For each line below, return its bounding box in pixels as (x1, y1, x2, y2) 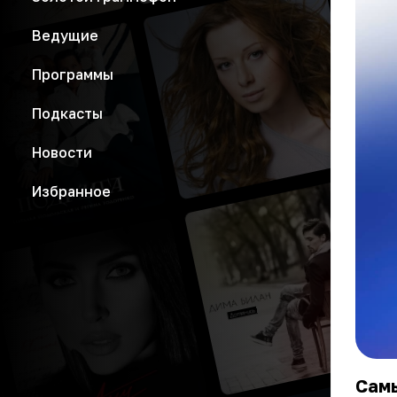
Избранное (32, 183, 111, 200)
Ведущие (32, 27, 98, 44)
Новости (32, 144, 92, 161)
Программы (32, 66, 113, 83)
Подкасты (32, 105, 103, 122)
